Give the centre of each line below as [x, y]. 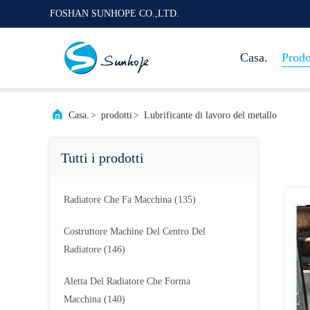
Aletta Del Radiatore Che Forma [127, 281]
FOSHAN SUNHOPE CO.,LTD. [115, 13]
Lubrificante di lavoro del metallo [210, 115]
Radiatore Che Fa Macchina [118, 200]
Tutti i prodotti [102, 158]
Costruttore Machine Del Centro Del [135, 231]
